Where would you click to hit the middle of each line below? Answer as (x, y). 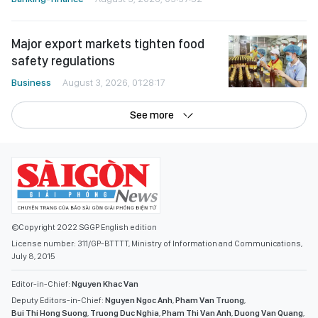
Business (31, 82)
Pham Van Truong (210, 300)
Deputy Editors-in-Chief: (58, 300)
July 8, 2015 (33, 256)
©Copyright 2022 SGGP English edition (84, 227)
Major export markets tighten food (108, 43)
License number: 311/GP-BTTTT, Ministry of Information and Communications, (157, 243)
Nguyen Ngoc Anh (139, 300)
